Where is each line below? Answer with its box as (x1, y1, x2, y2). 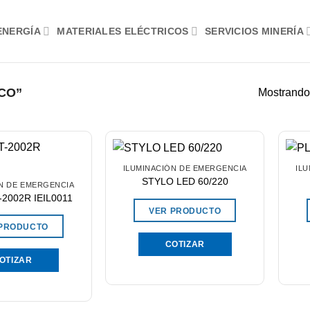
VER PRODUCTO (149, 206, 221, 215)
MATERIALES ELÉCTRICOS (57, 25, 189, 37)
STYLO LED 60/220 (141, 175, 228, 187)
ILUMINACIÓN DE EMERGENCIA (122, 164, 247, 173)
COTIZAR (165, 239, 205, 248)
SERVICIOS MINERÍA (204, 25, 304, 37)
